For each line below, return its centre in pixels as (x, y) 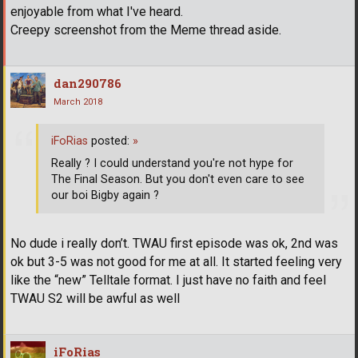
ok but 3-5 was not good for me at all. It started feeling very (176, 262)
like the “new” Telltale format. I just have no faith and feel (168, 280)
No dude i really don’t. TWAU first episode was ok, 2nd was (174, 244)
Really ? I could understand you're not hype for (172, 163)
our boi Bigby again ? (105, 195)
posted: (110, 141)
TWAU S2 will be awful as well (95, 299)
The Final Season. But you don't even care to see (178, 179)
